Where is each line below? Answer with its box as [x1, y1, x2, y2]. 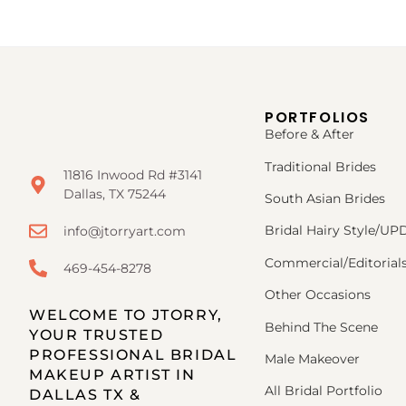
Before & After [265, 126, 354, 143]
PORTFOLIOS [265, 107, 370, 129]
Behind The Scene [265, 318, 378, 335]
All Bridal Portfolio [265, 382, 382, 400]
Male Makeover [265, 350, 360, 367]
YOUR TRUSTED [29, 325, 164, 343]
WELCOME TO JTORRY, [29, 305, 223, 324]
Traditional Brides [265, 158, 376, 175]
